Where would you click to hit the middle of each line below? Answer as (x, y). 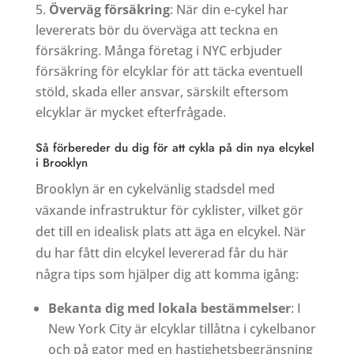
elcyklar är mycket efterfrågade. (130, 112)
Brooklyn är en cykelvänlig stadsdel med (155, 188)
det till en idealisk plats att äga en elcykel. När (170, 231)
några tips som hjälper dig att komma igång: (167, 274)
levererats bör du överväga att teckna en (156, 30)
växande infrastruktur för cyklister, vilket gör (169, 210)
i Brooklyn (61, 162)
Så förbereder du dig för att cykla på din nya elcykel (175, 147)
